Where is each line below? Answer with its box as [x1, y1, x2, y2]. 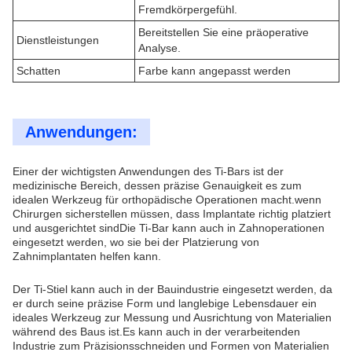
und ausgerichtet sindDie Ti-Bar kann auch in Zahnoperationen [13, 222, 324, 234]
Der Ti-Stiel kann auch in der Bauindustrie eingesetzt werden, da [13, 283, 332, 295]
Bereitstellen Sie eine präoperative [138, 26, 309, 38]
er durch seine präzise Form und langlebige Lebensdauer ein [13, 297, 317, 310]
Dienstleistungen [16, 34, 99, 46]
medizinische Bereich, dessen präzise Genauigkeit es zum [13, 179, 302, 192]
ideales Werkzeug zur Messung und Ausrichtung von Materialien [13, 311, 332, 324]
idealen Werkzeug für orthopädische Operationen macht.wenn [13, 193, 321, 206]
